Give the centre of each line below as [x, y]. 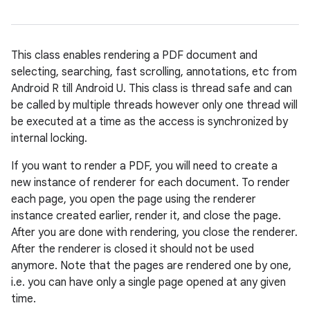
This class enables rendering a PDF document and [134, 55]
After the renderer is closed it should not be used [133, 249]
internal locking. [49, 138]
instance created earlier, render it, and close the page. [146, 216]
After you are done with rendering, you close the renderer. [154, 232]
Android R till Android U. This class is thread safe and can [152, 89]
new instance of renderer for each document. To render [151, 183]
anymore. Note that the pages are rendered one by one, [151, 266]
